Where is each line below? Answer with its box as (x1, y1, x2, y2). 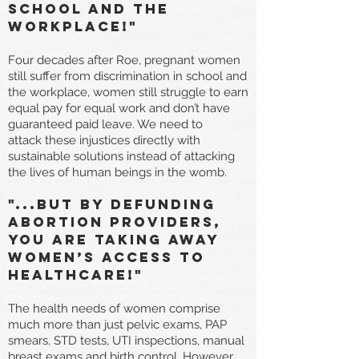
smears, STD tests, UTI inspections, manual (8, 333, 244, 348)
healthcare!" (8, 265, 143, 284)
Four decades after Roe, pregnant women (8, 52, 240, 67)
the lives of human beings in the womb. (8, 164, 227, 179)
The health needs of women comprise (8, 301, 220, 316)
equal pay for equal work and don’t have (8, 100, 230, 115)
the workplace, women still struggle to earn (8, 84, 248, 99)
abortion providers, (8, 212, 221, 231)
